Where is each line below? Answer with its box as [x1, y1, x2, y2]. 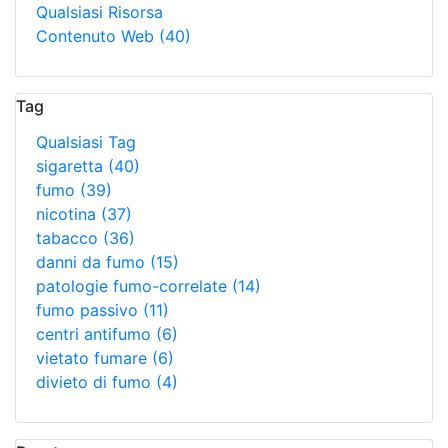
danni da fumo [36, 252, 150, 272]
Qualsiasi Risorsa [36, 2, 163, 22]
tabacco [36, 228, 103, 248]
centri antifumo [36, 324, 156, 344]
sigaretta [36, 156, 108, 176]
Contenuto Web [36, 26, 159, 46]
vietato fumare [36, 348, 152, 368]
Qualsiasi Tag [36, 132, 136, 152]
